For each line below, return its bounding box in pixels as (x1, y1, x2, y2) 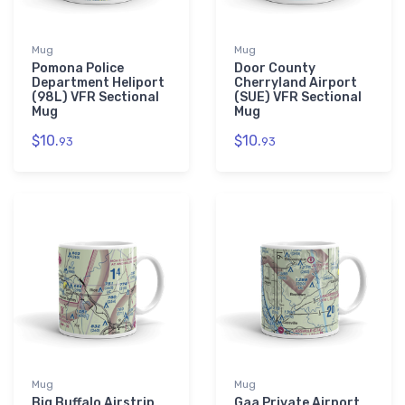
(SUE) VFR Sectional (234, 89, 362, 106)
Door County (234, 61, 316, 77)
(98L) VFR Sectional (32, 89, 159, 106)
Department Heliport (32, 75, 165, 91)
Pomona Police (32, 61, 124, 77)
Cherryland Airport (234, 75, 357, 91)
